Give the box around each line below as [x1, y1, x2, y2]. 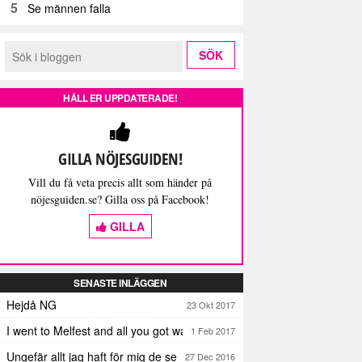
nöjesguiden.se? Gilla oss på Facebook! [31, 191, 209, 207]
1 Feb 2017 [191, 323, 235, 337]
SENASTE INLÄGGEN [74, 275, 166, 290]
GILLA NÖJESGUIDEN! [58, 147, 182, 170]
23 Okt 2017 [187, 297, 235, 311]
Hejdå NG [6, 296, 57, 313]
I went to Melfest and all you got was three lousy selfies [222, 322, 234, 339]
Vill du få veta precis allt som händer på [28, 174, 212, 190]
